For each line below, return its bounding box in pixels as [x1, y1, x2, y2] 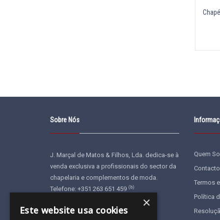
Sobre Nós [50, 116, 80, 124]
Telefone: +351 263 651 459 [50, 185, 128, 192]
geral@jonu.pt [70, 196, 110, 204]
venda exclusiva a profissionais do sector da [50, 163, 176, 170]
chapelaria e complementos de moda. [50, 174, 158, 181]
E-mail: [50, 196, 70, 204]
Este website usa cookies [20, 204, 128, 216]
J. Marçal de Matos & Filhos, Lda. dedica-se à [50, 151, 179, 159]
